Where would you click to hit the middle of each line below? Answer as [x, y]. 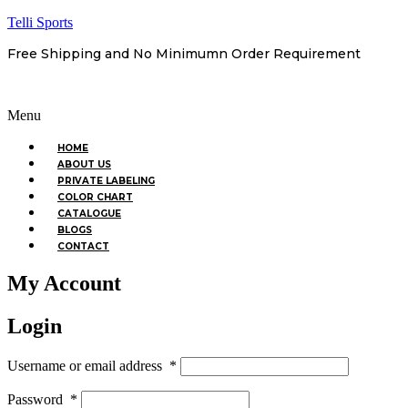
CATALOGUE [89, 214]
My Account [64, 283]
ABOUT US [84, 164]
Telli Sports [40, 22]
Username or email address [88, 365]
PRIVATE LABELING [106, 181]
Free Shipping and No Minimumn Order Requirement [184, 54]
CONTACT [83, 246]
